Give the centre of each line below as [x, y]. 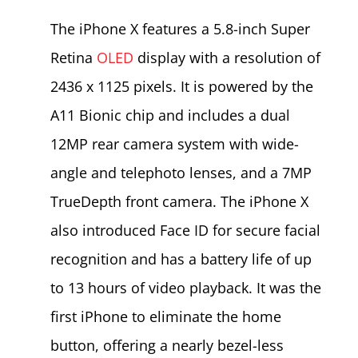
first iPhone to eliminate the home [165, 316]
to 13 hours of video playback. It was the [185, 287]
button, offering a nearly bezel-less [167, 345]
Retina [73, 57]
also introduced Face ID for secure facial [185, 230]
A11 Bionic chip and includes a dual [170, 115]
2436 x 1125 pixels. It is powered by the [181, 86]
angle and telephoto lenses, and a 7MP [181, 172]
